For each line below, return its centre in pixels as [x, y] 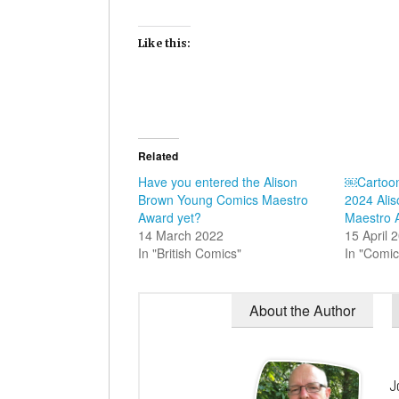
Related [159, 155]
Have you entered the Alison [218, 181]
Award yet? [170, 217]
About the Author [302, 310]
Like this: [165, 43]
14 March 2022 [181, 235]
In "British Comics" [190, 252]
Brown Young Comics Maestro [223, 199]
